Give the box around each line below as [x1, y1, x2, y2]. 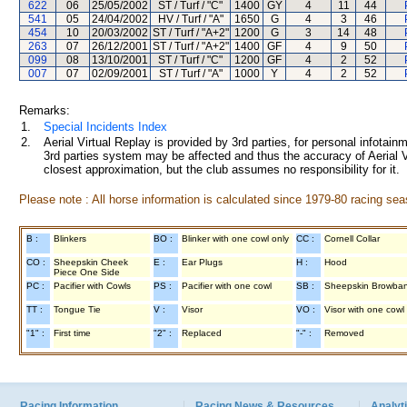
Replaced [182, 328, 222, 338]
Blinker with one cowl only [182, 233, 289, 243]
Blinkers [54, 233, 86, 243]
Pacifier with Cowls [54, 281, 131, 291]
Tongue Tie [54, 304, 101, 314]
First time [54, 328, 91, 338]
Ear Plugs [182, 257, 223, 267]
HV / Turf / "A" [157, 13, 223, 25]
